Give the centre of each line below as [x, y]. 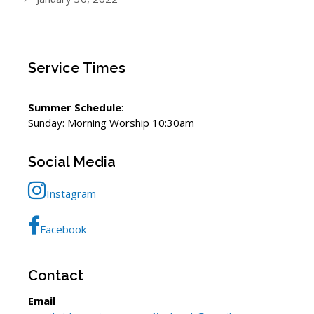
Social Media [72, 162]
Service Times [77, 68]
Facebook [63, 229]
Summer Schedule [75, 107]
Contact [56, 275]
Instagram [71, 193]
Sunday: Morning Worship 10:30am [111, 122]
